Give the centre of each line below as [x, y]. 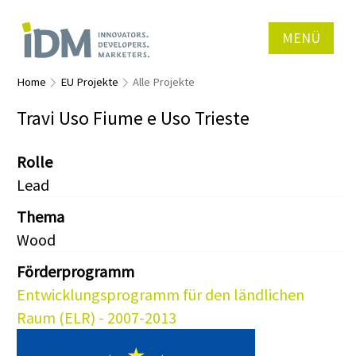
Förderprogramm [75, 272]
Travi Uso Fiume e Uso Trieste [133, 118]
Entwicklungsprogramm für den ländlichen [161, 295]
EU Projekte [89, 82]
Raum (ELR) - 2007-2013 [97, 318]
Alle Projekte [164, 82]
